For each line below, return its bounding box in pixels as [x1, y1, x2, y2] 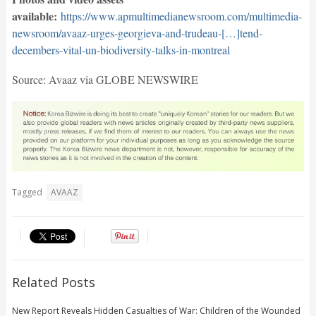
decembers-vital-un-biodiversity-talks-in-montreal [11, 42, 230, 57]
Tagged [11, 186, 42, 199]
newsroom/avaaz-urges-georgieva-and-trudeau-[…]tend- [11, 25, 262, 40]
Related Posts [11, 274, 95, 291]
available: [11, 7, 57, 24]
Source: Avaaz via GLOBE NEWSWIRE [11, 71, 198, 87]
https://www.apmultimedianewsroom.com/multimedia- [60, 8, 302, 23]
